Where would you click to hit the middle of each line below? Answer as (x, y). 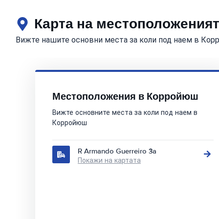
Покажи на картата (109, 161)
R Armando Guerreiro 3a (117, 151)
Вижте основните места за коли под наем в (125, 113)
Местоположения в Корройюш (125, 96)
